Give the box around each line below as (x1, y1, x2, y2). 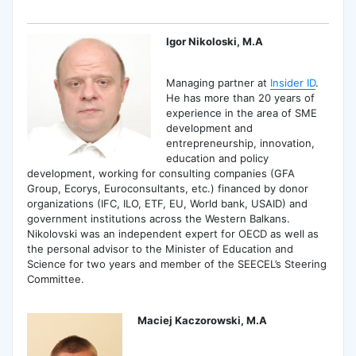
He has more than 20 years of (166, 91, 315, 105)
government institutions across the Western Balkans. (26, 212, 290, 226)
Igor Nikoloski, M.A (166, 34, 264, 48)
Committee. (26, 273, 84, 286)
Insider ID (270, 76, 316, 90)
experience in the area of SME (166, 106, 318, 120)
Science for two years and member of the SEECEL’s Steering (26, 257, 327, 271)
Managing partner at (166, 76, 271, 90)
